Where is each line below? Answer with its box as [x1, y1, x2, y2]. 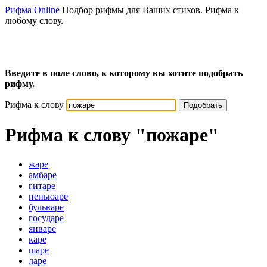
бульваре [29, 201, 64, 212]
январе [29, 223, 56, 234]
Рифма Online [5, 5, 60, 15]
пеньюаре [29, 191, 68, 201]
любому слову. [5, 15, 63, 26]
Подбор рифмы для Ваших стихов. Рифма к [62, 5, 239, 15]
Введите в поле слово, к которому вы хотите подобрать [5, 68, 243, 78]
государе [29, 212, 64, 223]
